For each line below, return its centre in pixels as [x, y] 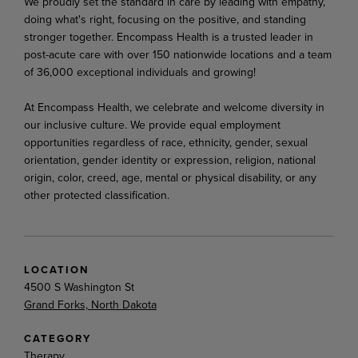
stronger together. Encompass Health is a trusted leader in [169, 36]
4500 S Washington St [79, 286]
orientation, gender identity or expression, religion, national [170, 159]
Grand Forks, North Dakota [90, 304]
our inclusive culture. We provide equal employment [152, 124]
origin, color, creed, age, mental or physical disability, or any [170, 177]
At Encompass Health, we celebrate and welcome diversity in [174, 107]
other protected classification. [98, 195]
